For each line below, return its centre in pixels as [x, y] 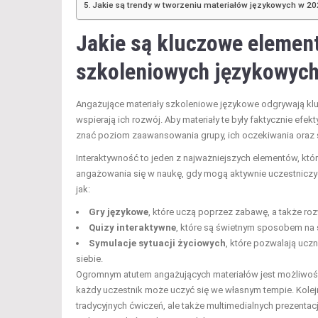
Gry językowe [119, 212]
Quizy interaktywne [132, 227]
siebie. [89, 258]
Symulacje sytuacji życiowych [157, 243]
